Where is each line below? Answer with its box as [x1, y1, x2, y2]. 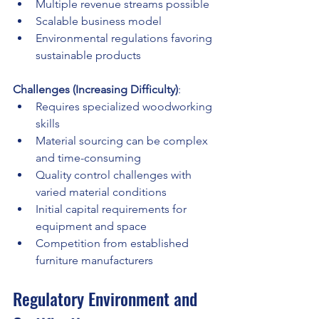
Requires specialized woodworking [36, 100, 215, 114]
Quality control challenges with [36, 168, 194, 182]
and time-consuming [36, 151, 141, 165]
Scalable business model [36, 14, 162, 28]
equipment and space [36, 219, 147, 234]
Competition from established [36, 236, 192, 251]
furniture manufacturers [36, 253, 153, 268]
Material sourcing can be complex [36, 134, 211, 148]
